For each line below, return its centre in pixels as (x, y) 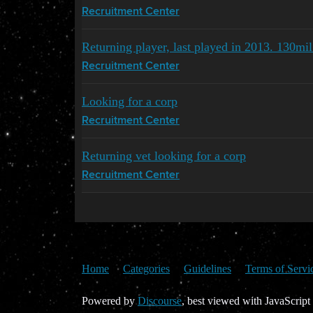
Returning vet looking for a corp (164, 155)
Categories (146, 268)
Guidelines (208, 268)
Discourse (160, 300)
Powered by (110, 300)
